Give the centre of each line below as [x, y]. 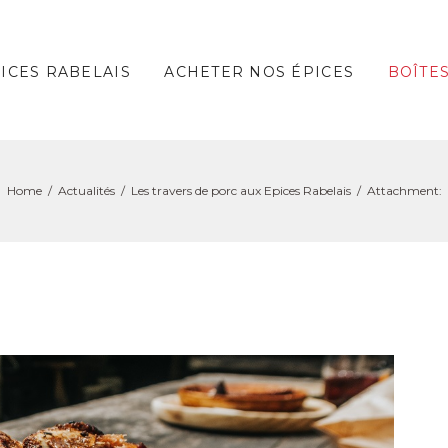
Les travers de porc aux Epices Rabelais [240, 190]
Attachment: [404, 190]
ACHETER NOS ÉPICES [259, 72]
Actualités [86, 190]
